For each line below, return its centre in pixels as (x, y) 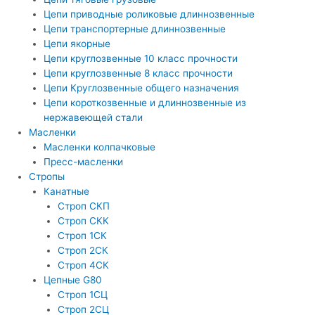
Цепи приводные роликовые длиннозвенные (149, 14)
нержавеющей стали (93, 118)
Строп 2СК (83, 251)
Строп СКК (84, 221)
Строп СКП (84, 206)
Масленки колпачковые (99, 147)
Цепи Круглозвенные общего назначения (141, 88)
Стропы (47, 177)
